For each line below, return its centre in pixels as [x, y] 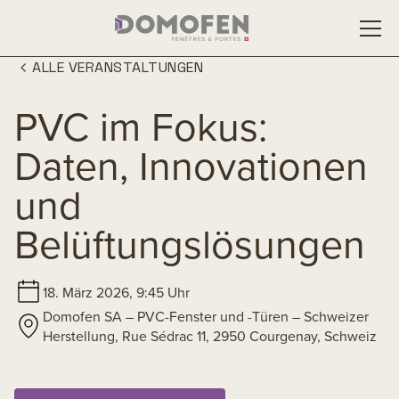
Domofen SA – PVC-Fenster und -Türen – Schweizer [206, 316]
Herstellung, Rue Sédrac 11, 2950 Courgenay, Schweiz [210, 336]
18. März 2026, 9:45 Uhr [116, 292]
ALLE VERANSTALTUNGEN [118, 67]
